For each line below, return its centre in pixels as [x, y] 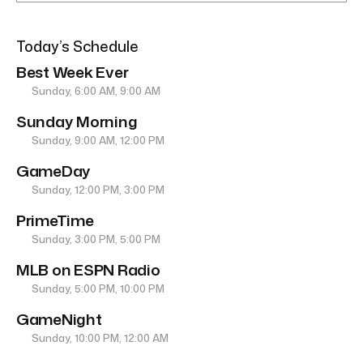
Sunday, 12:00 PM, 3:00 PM [97, 190]
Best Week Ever [73, 72]
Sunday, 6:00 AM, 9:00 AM [95, 91]
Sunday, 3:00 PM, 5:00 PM [95, 239]
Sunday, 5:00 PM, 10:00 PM [97, 289]
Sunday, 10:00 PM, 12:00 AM [99, 338]
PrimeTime [55, 220]
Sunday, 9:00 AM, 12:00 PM [97, 141]
